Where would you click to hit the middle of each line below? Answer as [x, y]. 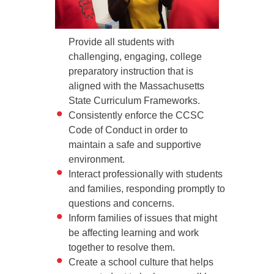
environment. [97, 159]
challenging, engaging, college [135, 56]
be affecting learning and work [134, 232]
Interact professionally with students [146, 174]
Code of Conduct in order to [128, 130]
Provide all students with [121, 42]
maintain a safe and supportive [135, 144]
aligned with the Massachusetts [136, 86]
